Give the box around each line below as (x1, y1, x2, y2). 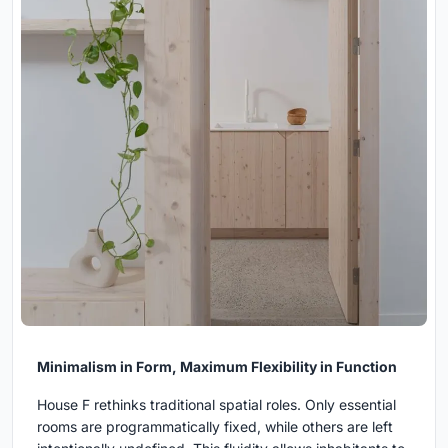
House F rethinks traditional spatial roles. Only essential (37, 395, 396, 413)
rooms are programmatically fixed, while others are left (37, 417, 393, 435)
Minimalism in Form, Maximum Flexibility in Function (37, 357, 397, 375)
